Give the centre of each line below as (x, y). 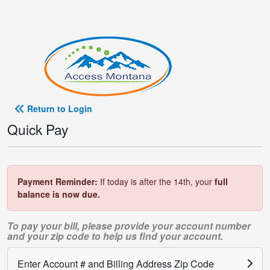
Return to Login (60, 108)
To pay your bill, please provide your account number (129, 226)
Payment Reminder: (58, 181)
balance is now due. (59, 194)
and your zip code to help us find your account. (115, 236)
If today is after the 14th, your (156, 181)
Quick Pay (38, 129)
